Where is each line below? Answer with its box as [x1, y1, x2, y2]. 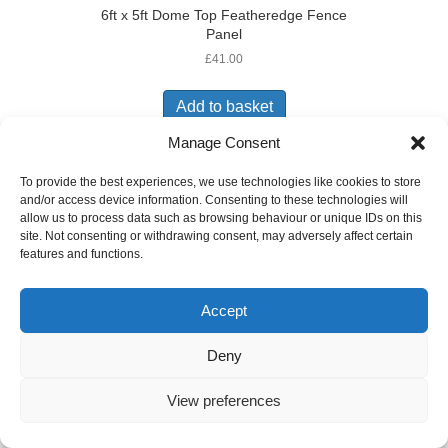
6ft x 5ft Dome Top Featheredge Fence [101, 7, 347, 24]
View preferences [167, 391, 281, 409]
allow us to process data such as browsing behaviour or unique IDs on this [20, 211, 422, 225]
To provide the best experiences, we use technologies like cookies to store [20, 175, 421, 189]
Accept [201, 301, 247, 319]
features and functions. [20, 247, 143, 261]
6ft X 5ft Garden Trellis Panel [133, 411, 315, 428]
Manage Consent [168, 134, 280, 151]
